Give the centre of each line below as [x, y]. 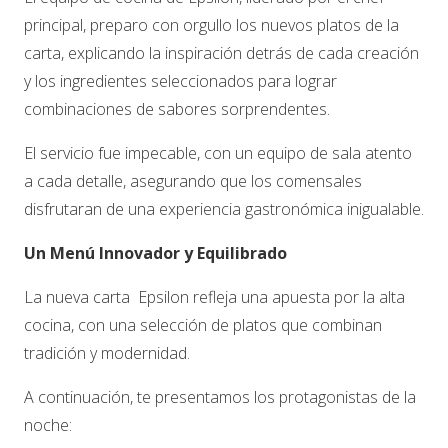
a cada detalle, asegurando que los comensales [193, 180]
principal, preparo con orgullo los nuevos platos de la [211, 24]
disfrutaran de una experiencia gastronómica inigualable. [224, 208]
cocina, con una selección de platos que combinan [203, 324]
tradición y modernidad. [107, 352]
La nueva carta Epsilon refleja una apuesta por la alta [214, 296]
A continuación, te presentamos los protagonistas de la [220, 396]
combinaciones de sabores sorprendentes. [177, 108]
